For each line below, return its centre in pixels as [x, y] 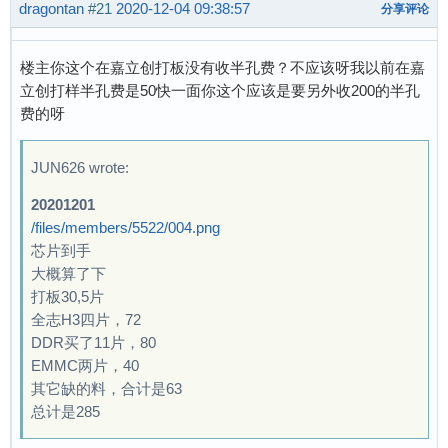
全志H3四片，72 [86, 319]
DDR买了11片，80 [93, 342]
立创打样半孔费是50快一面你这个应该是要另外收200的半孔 [220, 90]
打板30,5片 [67, 296]
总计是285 [65, 411]
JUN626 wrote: [80, 167]
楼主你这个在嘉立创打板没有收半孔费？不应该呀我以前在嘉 [222, 67]
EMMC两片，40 [85, 365]
